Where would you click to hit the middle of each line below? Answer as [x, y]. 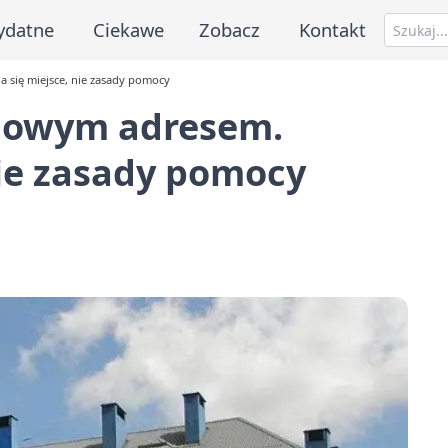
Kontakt [333, 29]
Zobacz [230, 29]
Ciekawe [128, 29]
